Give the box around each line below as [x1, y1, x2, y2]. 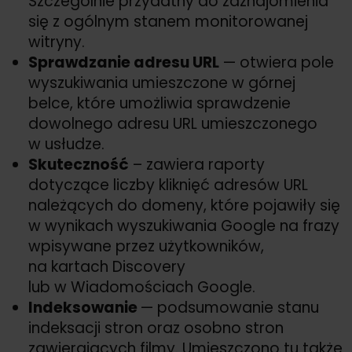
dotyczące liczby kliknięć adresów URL [28, 174, 308, 196]
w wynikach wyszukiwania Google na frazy [28, 215, 339, 237]
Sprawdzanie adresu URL [28, 52, 219, 74]
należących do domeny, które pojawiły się [28, 195, 340, 217]
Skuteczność [28, 154, 129, 176]
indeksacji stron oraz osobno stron [28, 317, 284, 339]
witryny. [28, 31, 85, 53]
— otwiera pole [219, 52, 334, 74]
